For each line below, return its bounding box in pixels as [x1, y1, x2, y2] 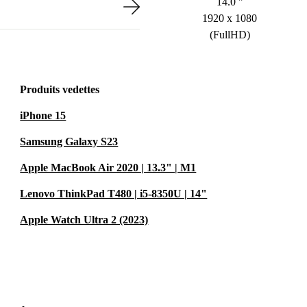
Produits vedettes [20, 84, 100, 95]
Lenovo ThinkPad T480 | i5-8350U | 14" [20, 188, 208, 199]
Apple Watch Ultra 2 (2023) [20, 214, 149, 225]
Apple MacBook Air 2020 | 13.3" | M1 [20, 162, 197, 173]
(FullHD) [209, 29, 250, 40]
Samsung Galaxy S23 [20, 136, 119, 147]
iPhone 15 [20, 110, 66, 121]
